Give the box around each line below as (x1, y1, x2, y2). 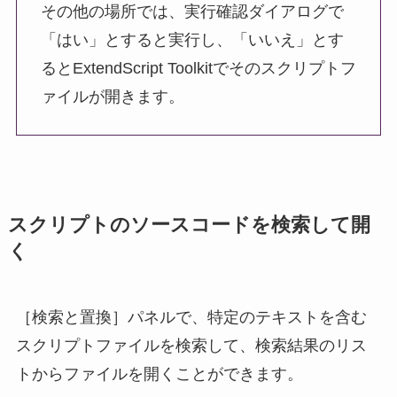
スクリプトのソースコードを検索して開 (7, 214, 370, 237)
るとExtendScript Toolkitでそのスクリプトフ (40, 59, 356, 78)
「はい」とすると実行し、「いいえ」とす (40, 31, 344, 50)
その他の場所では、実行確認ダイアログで (40, 3, 344, 21)
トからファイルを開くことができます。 (15, 365, 303, 384)
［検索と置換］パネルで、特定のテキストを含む (15, 308, 367, 327)
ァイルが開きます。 (40, 88, 184, 106)
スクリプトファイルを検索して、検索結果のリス (15, 337, 367, 355)
